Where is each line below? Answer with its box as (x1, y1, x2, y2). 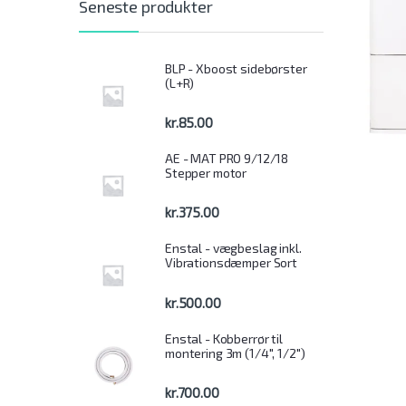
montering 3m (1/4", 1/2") (165, 344, 305, 361)
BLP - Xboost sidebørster (165, 60, 307, 76)
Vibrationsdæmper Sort (165, 255, 298, 271)
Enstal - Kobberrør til (165, 330, 283, 346)
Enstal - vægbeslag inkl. (165, 240, 302, 256)
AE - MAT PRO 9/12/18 (165, 150, 289, 167)
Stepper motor (165, 165, 247, 181)
